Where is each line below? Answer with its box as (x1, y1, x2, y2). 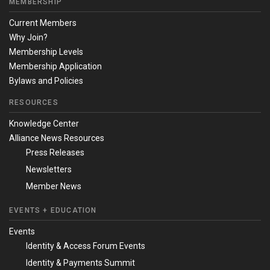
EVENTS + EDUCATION (9, 206, 97, 215)
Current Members (9, 18, 77, 28)
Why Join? (9, 33, 48, 43)
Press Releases (26, 148, 84, 158)
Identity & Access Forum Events (26, 241, 145, 251)
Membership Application (9, 61, 102, 72)
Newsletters (26, 165, 72, 175)
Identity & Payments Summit (26, 258, 135, 268)
